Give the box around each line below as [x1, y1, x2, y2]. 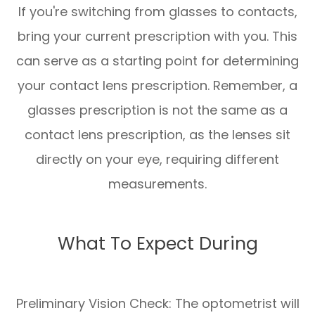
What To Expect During [57, 231, 258, 257]
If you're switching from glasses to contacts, [18, 3, 297, 21]
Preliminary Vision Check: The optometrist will [15, 295, 300, 313]
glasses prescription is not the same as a [27, 101, 288, 120]
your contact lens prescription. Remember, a [18, 77, 297, 95]
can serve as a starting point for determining [16, 52, 299, 70]
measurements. [108, 175, 207, 193]
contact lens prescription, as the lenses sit [25, 126, 290, 144]
